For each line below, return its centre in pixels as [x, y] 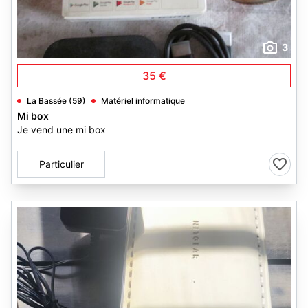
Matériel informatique [143, 101]
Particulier [61, 164]
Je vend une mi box [62, 130]
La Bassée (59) [56, 101]
